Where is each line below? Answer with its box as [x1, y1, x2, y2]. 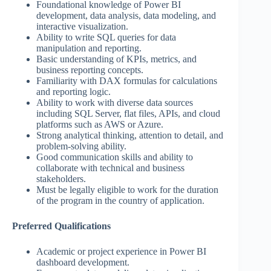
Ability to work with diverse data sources [36, 97, 193, 108]
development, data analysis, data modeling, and [36, 10, 216, 21]
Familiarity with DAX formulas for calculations [36, 76, 217, 87]
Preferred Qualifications [12, 221, 111, 232]
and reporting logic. [36, 87, 111, 97]
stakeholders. [36, 174, 86, 184]
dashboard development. [36, 257, 129, 268]
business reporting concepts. [36, 65, 143, 76]
